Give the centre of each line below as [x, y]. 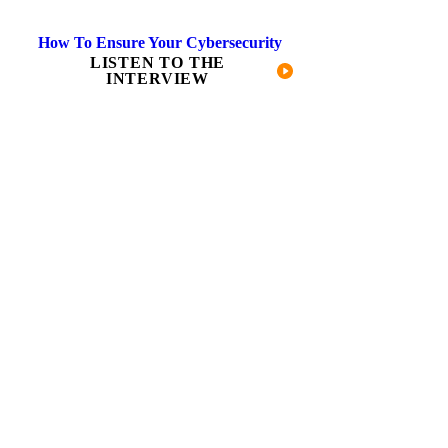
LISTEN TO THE [157, 62]
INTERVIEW [157, 78]
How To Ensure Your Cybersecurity [160, 42]
